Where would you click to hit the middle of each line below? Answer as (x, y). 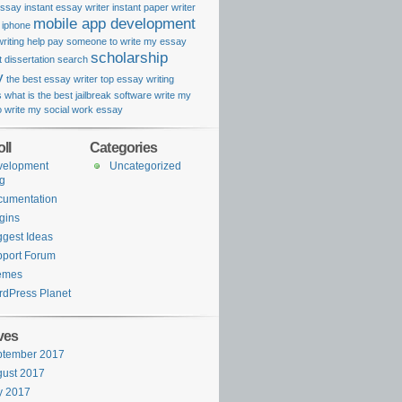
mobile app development (114, 24)
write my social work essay (64, 109)
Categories (123, 147)
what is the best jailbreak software (78, 95)
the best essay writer (52, 79)
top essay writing (137, 79)
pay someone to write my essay (117, 41)
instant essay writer (67, 7)
